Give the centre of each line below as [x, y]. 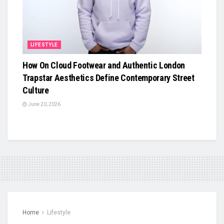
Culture [36, 90]
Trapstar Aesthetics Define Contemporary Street [108, 77]
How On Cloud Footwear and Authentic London [104, 65]
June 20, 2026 [44, 104]
